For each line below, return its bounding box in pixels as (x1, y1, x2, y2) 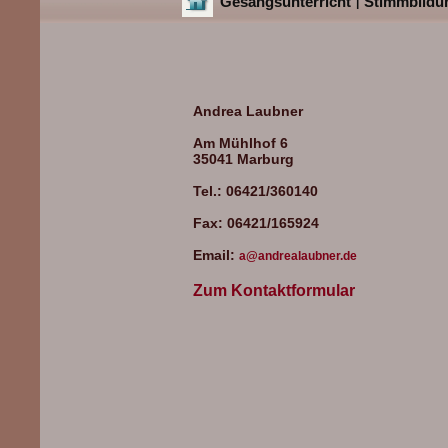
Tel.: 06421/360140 (193, 183, 318, 199)
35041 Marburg (193, 151, 294, 167)
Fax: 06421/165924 (193, 215, 319, 231)
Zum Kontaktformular (193, 282, 355, 299)
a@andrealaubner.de (239, 249, 357, 263)
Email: (193, 247, 239, 263)
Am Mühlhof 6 (193, 135, 288, 151)
